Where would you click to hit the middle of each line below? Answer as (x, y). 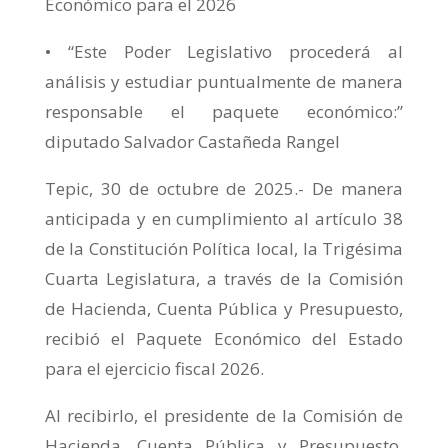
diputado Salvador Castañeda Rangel (192, 141)
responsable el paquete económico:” (224, 111)
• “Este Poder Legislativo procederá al (224, 51)
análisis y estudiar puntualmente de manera (224, 81)
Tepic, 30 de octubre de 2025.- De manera (224, 188)
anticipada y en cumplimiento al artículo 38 (224, 218)
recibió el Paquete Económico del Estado (224, 338)
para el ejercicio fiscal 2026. (154, 368)
